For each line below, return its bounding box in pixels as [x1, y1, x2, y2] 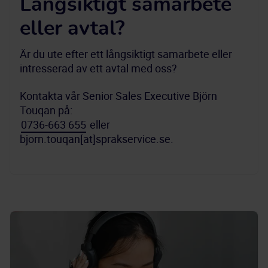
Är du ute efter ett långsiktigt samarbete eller [20, 47, 232, 61]
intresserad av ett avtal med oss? [20, 61, 177, 75]
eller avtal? [20, 19, 125, 39]
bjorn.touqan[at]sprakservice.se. [20, 132, 173, 146]
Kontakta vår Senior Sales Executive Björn [20, 89, 217, 103]
